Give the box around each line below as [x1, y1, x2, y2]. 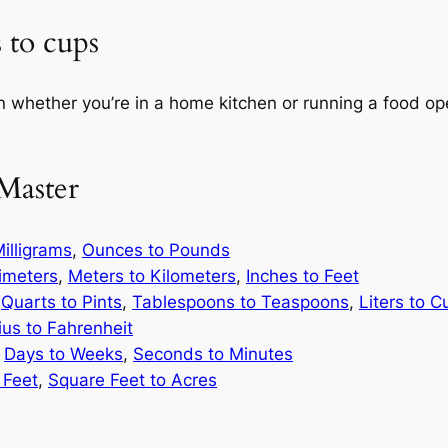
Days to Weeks [4, 343, 123, 364]
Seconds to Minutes [133, 343, 293, 364]
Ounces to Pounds [82, 239, 230, 260]
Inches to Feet [246, 265, 359, 286]
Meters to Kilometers [68, 265, 236, 286]
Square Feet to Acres [48, 369, 217, 390]
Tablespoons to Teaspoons [132, 291, 349, 312]
